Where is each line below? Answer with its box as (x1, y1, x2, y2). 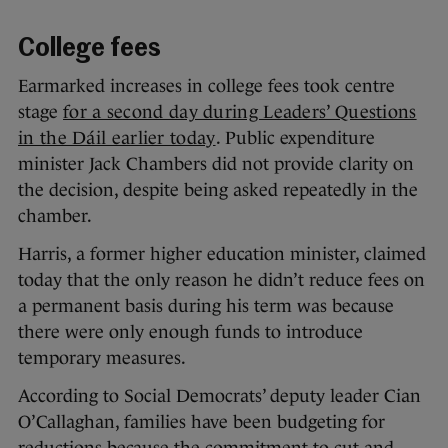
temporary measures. (18, 348, 186, 369)
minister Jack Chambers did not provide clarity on (18, 154, 414, 175)
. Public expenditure (215, 128, 375, 149)
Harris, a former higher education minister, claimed (18, 244, 426, 265)
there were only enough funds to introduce (18, 322, 363, 343)
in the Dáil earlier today (18, 128, 216, 149)
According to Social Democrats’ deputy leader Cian (18, 386, 421, 407)
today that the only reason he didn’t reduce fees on (18, 270, 425, 291)
